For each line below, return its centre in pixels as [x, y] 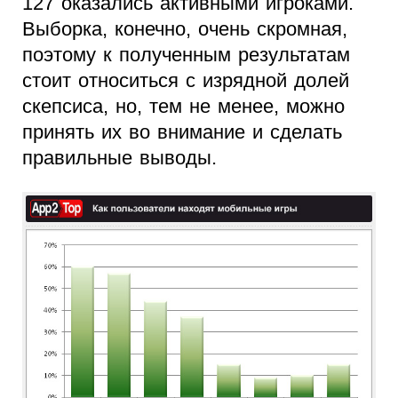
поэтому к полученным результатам [186, 54]
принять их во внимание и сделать [182, 131]
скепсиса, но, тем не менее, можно [183, 106]
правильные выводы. [119, 157]
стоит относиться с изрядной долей [186, 80]
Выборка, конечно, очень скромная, [185, 28]
